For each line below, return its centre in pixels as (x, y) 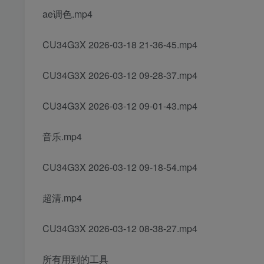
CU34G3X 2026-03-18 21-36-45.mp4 (120, 45)
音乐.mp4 (62, 137)
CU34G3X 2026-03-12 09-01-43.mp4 (120, 106)
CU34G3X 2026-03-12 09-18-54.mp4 (120, 167)
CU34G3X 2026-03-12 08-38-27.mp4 (120, 229)
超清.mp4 (62, 198)
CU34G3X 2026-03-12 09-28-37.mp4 (120, 75)
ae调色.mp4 (67, 14)
